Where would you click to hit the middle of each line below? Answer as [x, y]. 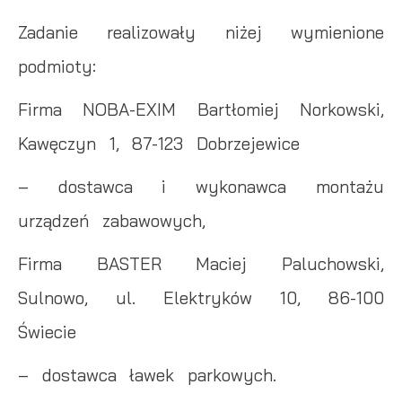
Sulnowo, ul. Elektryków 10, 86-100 [201, 298]
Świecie [47, 332]
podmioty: [57, 66]
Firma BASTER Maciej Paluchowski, [201, 264]
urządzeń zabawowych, [112, 221]
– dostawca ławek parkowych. [147, 375]
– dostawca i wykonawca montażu [201, 187]
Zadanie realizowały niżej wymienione [201, 32]
